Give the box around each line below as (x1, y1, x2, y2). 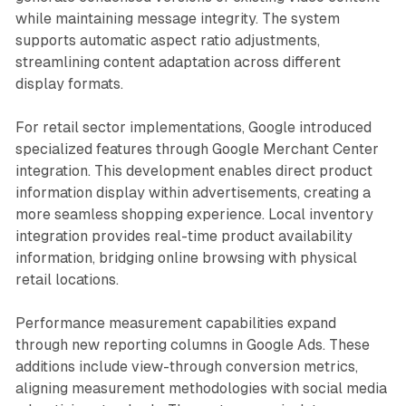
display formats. (14, 74, 123, 92)
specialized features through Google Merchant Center (14, 140, 379, 158)
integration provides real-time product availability (14, 227, 353, 245)
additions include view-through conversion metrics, (14, 357, 358, 375)
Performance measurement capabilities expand (14, 314, 336, 332)
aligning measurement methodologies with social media (14, 379, 387, 397)
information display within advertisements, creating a (14, 183, 371, 201)
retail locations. (14, 270, 119, 288)
